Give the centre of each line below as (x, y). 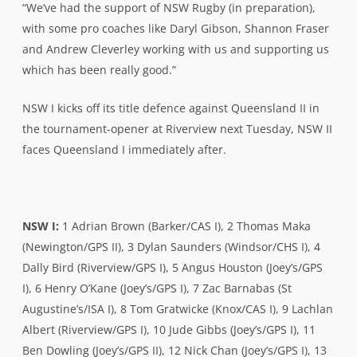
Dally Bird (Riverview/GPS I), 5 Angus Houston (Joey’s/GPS (173, 267)
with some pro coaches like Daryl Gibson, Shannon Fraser (176, 28)
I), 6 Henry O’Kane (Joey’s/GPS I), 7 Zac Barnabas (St (157, 288)
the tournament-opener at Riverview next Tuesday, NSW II (177, 128)
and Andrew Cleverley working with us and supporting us (176, 49)
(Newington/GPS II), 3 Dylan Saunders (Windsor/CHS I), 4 (171, 246)
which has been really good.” (99, 69)
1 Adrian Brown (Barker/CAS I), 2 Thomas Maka (186, 226)
